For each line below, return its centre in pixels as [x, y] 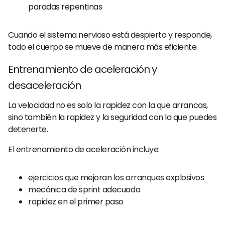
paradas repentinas [65, 7]
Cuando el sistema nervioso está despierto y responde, [110, 35]
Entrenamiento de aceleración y [82, 69]
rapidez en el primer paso [76, 202]
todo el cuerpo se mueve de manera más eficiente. [103, 47]
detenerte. [28, 129]
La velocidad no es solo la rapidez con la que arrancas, [108, 105]
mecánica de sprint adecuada [84, 190]
